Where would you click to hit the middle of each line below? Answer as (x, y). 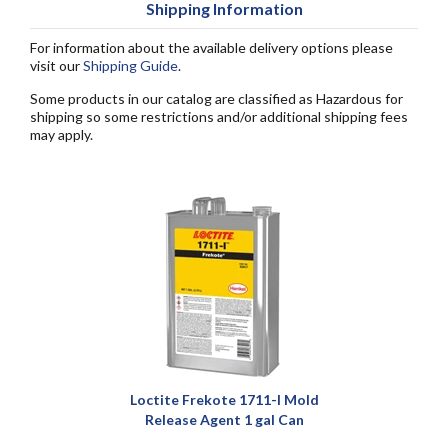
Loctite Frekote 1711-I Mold (224, 399)
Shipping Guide (130, 65)
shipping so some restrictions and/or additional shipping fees (219, 116)
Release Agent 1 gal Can (224, 419)
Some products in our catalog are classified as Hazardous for (216, 98)
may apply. (61, 134)
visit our (56, 65)
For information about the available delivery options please (211, 47)
